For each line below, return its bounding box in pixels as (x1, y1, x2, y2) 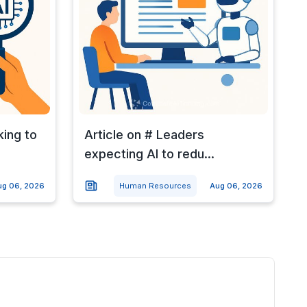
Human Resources (119, 180, 191, 191)
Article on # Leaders (84, 127, 204, 142)
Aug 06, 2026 (209, 180, 262, 191)
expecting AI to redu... (84, 146, 214, 161)
